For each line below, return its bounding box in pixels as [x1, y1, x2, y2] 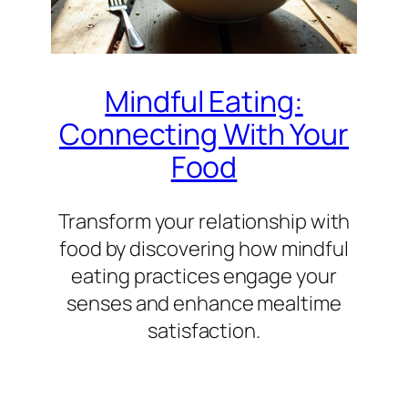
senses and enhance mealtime [66, 289, 342, 317]
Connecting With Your [59, 113, 349, 154]
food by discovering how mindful [59, 234, 349, 262]
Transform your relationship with [57, 207, 351, 235]
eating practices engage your [71, 261, 337, 290]
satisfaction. [148, 316, 260, 344]
